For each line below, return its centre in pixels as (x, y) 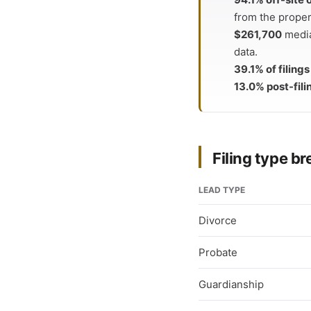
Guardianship (231, 284)
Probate (218, 252)
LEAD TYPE (222, 190)
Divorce (218, 220)
